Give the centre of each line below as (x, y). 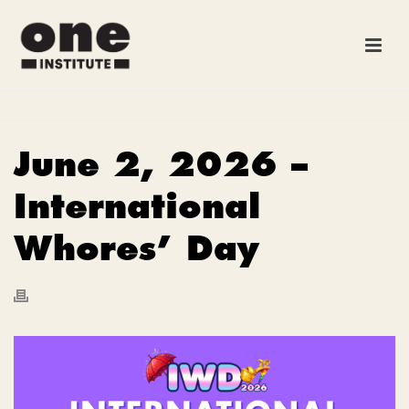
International (137, 206)
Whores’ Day (136, 248)
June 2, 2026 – (161, 164)
